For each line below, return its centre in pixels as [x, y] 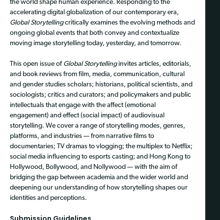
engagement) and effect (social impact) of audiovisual [87, 115]
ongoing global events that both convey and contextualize [95, 33]
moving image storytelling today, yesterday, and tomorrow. [96, 43]
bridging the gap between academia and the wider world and [99, 177]
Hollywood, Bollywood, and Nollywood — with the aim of [94, 167]
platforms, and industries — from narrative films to [82, 136]
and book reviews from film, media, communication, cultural [97, 74]
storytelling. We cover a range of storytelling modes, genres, [97, 126]
